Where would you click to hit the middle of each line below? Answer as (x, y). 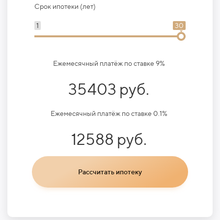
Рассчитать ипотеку (110, 172)
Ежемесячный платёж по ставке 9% (109, 63)
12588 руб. (109, 139)
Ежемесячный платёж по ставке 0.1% (109, 113)
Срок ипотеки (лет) (65, 6)
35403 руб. (109, 89)
